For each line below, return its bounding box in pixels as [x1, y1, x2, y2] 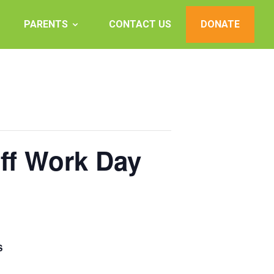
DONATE [201, 18, 240, 30]
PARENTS [24, 18, 68, 30]
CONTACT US [109, 18, 171, 30]
